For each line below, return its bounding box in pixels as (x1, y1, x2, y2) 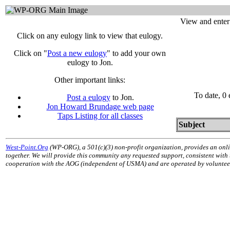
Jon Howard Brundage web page (46, 102, 154, 111)
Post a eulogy (66, 93, 110, 102)
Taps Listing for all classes (57, 111, 143, 120)
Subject (179, 120, 209, 129)
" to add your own (107, 49, 166, 57)
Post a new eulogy (47, 49, 107, 57)
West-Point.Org (6, 143, 48, 151)
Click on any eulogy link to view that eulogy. (17, 31, 163, 40)
